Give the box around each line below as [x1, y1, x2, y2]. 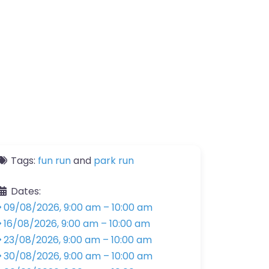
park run [94, 154, 134, 168]
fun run [38, 154, 71, 168]
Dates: [8, 184, 41, 198]
